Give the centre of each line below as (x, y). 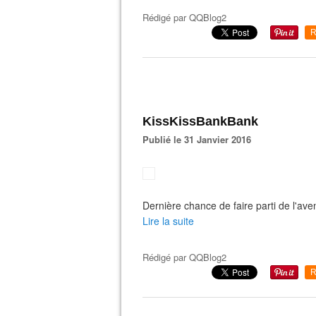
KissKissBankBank (200, 121)
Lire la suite (168, 221)
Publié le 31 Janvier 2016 (200, 139)
